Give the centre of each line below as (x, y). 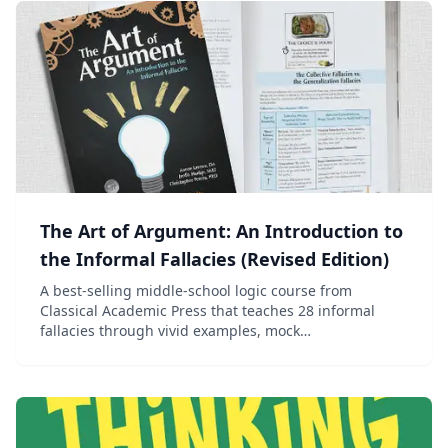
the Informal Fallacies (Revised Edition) (214, 259)
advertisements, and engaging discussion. (183, 350)
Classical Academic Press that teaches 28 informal (207, 310)
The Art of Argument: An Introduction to (221, 231)
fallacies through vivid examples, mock (170, 330)
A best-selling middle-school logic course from (196, 290)
